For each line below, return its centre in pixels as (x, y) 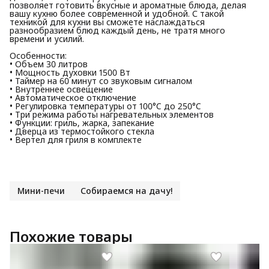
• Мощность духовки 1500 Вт (70, 72)
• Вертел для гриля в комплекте (76, 139)
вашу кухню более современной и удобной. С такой (117, 13)
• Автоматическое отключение (73, 97)
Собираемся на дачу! (126, 190)
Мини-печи (41, 190)
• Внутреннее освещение (61, 89)
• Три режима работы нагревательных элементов (112, 114)
